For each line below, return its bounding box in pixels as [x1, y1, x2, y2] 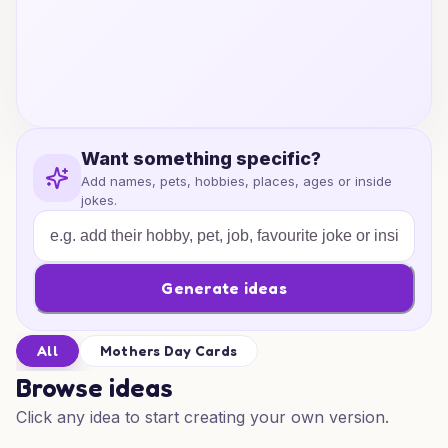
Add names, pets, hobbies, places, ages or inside [81, 173, 392, 189]
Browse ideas [16, 372, 173, 403]
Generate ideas [161, 277, 287, 298]
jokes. [81, 192, 117, 208]
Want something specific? [81, 148, 321, 169]
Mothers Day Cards [99, 342, 237, 359]
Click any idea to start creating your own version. [16, 407, 389, 427]
